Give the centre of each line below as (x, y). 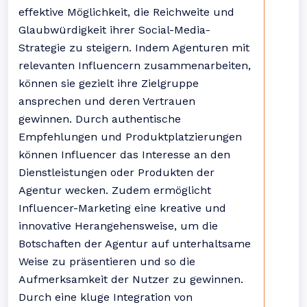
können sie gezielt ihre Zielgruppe (109, 83)
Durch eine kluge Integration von (106, 297)
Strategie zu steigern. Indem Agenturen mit (134, 48)
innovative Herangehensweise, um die (118, 226)
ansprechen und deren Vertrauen (107, 101)
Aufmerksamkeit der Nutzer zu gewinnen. (131, 279)
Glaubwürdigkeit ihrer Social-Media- (114, 30)
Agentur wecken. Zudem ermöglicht (115, 190)
